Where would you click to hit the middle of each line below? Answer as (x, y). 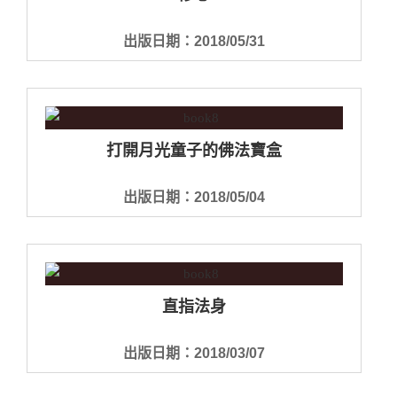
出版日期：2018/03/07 (194, 353)
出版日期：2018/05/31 (194, 41)
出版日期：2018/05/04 (194, 197)
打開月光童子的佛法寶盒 (194, 150)
